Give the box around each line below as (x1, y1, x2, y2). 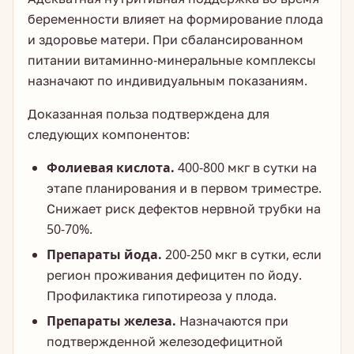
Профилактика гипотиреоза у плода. (47, 287, 277, 304)
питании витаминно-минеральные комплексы (28, 51, 316, 69)
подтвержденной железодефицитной (47, 333, 283, 350)
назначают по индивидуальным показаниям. (28, 72, 307, 89)
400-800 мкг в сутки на (175, 159, 317, 176)
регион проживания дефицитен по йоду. (47, 266, 302, 284)
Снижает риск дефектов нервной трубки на (47, 200, 321, 217)
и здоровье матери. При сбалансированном (28, 31, 303, 48)
